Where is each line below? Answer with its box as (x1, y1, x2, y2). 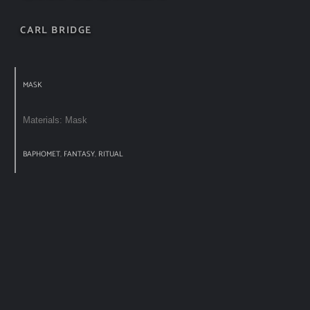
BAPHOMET (23, 148, 61, 161)
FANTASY (64, 148, 95, 161)
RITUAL (98, 148, 124, 161)
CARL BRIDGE (20, 22, 92, 39)
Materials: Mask (23, 115, 88, 126)
